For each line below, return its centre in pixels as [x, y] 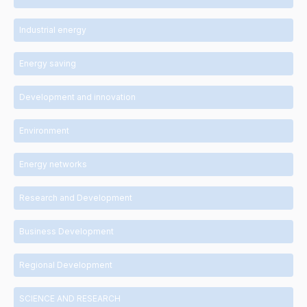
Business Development [66, 231]
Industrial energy [53, 30]
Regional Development [66, 265]
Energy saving [48, 63]
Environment [44, 131]
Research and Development [76, 198]
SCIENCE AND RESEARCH [70, 298]
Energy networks [53, 164]
